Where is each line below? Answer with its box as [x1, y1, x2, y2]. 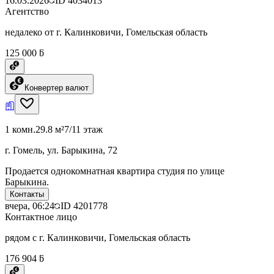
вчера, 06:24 [5, 200, 54, 211]
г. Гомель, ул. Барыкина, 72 [5, 144, 117, 155]
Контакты [10, 189, 44, 199]
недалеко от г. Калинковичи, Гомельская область [5, 26, 207, 37]
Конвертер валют [24, 83, 89, 92]
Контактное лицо [5, 211, 77, 222]
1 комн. [5, 124, 35, 135]
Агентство [5, 6, 49, 17]
